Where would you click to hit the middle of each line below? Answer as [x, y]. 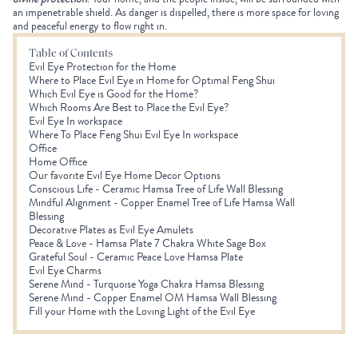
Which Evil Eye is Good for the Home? [115, 94]
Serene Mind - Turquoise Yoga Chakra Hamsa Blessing [146, 284]
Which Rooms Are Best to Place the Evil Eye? [130, 108]
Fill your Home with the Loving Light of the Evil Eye [143, 312]
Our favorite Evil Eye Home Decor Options [125, 176]
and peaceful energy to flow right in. [91, 26]
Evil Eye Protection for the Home [102, 67]
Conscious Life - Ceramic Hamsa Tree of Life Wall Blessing [156, 189]
